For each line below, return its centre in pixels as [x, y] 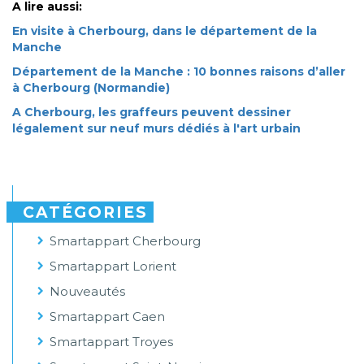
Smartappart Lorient [113, 266]
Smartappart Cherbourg [125, 241]
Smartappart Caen [107, 317]
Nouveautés [87, 292]
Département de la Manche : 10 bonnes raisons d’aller [179, 72]
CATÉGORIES [85, 213]
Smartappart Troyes [111, 342]
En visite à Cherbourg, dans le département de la [165, 31]
